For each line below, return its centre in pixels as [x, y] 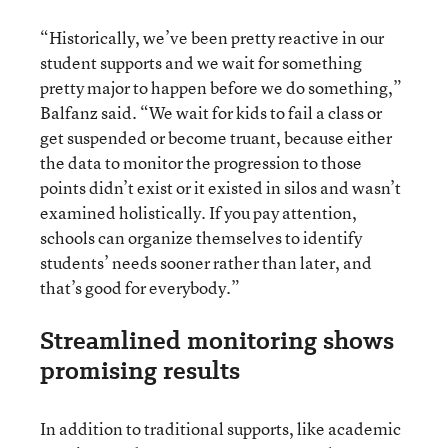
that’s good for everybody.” [140, 287]
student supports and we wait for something [201, 62]
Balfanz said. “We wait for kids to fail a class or [211, 112]
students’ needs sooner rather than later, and [206, 262]
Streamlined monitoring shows [217, 340]
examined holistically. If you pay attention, [198, 212]
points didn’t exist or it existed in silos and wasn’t [220, 187]
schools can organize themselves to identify [201, 237]
